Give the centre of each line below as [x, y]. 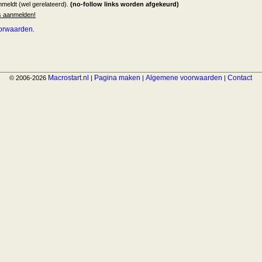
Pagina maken [118, 78]
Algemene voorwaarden [184, 78]
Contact [240, 78]
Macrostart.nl [69, 78]
